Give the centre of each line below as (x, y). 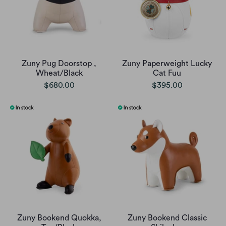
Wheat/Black (59, 73)
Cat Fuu (167, 73)
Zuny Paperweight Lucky (167, 64)
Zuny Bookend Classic (167, 218)
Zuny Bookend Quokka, (59, 218)
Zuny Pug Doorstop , (59, 64)
